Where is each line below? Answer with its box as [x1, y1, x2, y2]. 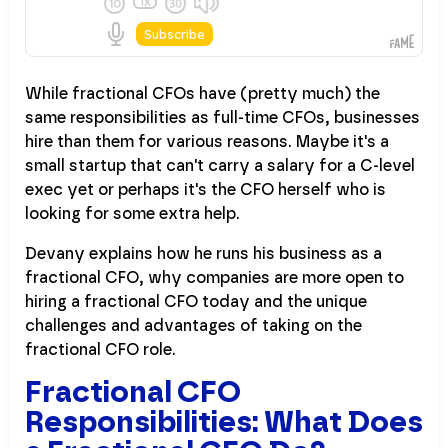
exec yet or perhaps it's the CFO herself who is [25, 181, 386, 198]
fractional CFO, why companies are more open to [25, 269, 404, 286]
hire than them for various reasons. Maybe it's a [25, 133, 389, 150]
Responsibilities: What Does [25, 407, 423, 438]
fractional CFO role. [25, 341, 176, 358]
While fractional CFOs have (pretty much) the [25, 85, 380, 102]
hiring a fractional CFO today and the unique [25, 293, 367, 310]
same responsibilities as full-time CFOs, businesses [25, 109, 420, 126]
